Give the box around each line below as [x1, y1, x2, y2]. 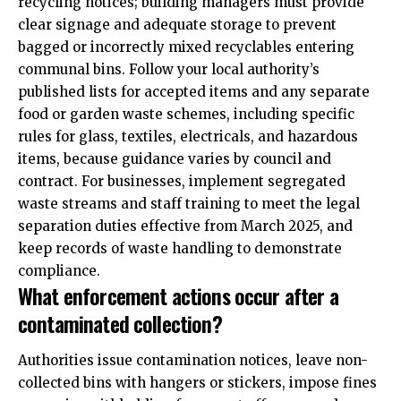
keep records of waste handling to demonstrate [18, 239, 342, 257]
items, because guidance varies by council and [18, 149, 331, 167]
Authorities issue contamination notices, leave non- [18, 352, 368, 370]
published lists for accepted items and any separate [18, 82, 370, 100]
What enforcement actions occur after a [18, 278, 338, 311]
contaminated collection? [18, 306, 222, 339]
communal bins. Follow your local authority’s [18, 60, 320, 78]
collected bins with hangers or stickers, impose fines [18, 374, 377, 392]
